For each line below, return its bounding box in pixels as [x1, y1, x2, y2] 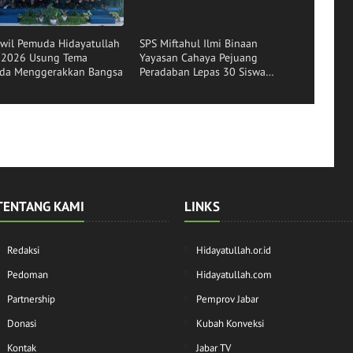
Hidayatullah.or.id [196, 243, 271, 257]
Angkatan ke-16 [139, 79, 217, 94]
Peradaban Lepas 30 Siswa [139, 65, 266, 80]
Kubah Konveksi [196, 316, 264, 330]
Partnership [7, 292, 55, 306]
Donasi [7, 316, 36, 330]
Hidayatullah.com [196, 267, 272, 281]
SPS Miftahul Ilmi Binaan [139, 36, 258, 51]
